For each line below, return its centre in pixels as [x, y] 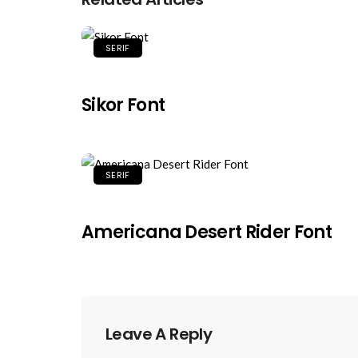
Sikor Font [123, 105]
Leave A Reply [159, 334]
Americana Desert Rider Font [207, 232]
